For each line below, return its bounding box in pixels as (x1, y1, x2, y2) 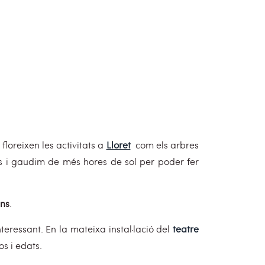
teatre (173, 222, 199, 235)
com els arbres (135, 138, 199, 151)
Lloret (106, 138, 131, 151)
